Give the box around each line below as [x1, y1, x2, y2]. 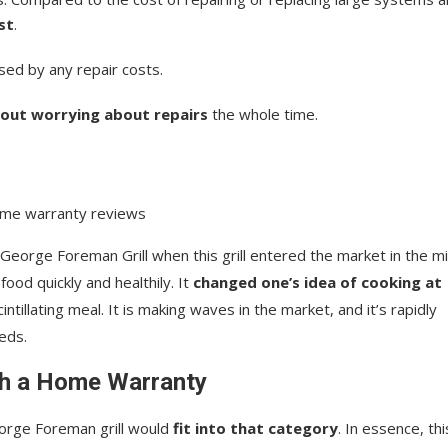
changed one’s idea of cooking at [189, 271, 442, 292]
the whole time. [208, 103, 318, 124]
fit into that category [173, 417, 338, 438]
